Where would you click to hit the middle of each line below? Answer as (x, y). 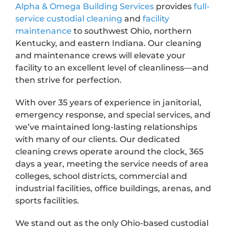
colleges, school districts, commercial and (101, 176)
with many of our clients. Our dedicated (97, 139)
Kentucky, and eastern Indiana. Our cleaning (108, 43)
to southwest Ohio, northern (131, 31)
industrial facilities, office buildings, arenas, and (113, 188)
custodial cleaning (84, 18)
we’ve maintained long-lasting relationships (106, 127)
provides (174, 6)
